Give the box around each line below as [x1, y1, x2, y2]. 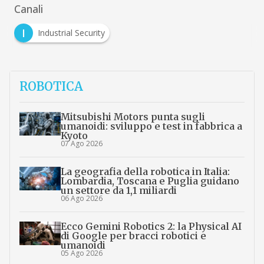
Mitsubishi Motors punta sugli [60, 111, 205, 123]
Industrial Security [37, 27, 105, 39]
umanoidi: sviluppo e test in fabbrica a [60, 120, 242, 133]
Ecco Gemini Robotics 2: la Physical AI [60, 220, 242, 233]
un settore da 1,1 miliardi [60, 184, 177, 197]
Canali [14, 2, 43, 16]
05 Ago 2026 [60, 248, 103, 259]
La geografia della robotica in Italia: [60, 166, 230, 178]
